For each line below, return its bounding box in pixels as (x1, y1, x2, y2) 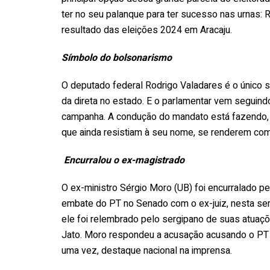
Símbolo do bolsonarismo (61, 50, 172, 65)
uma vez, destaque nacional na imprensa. (61, 243, 232, 258)
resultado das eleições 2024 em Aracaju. (61, 22, 232, 37)
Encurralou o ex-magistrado (61, 152, 184, 168)
